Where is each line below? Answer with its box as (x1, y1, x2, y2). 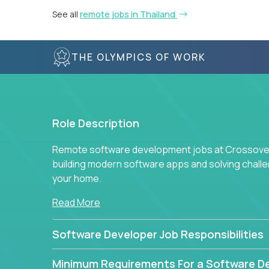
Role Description (52, 116, 139, 130)
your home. (52, 172, 101, 185)
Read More (52, 196, 100, 209)
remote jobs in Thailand (80, 8, 177, 20)
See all (52, 8, 80, 20)
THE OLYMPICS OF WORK (71, 50, 206, 64)
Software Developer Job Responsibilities (52, 227, 264, 241)
